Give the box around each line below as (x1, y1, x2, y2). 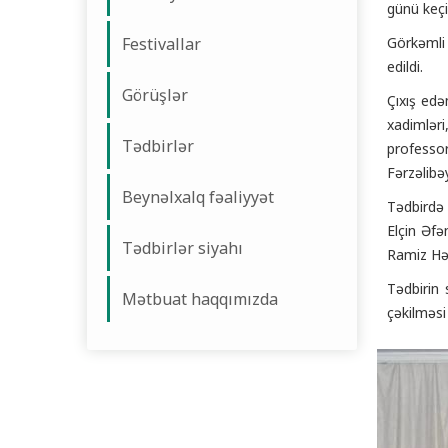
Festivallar (122, 33, 201, 55)
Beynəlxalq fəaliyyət (122, 186, 274, 208)
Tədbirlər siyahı (122, 237, 243, 259)
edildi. (387, 57, 423, 76)
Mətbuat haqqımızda (122, 288, 278, 310)
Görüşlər (122, 84, 188, 106)
